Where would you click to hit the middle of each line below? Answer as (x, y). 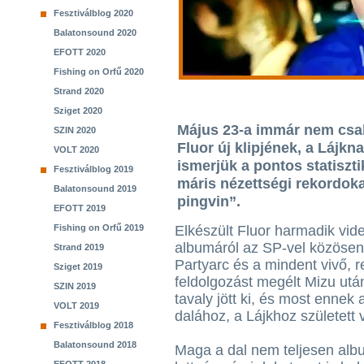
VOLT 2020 (76, 149)
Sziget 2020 (78, 110)
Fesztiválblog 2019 (93, 169)
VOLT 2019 (76, 305)
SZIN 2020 (75, 130)
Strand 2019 (79, 247)
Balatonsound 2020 (95, 32)
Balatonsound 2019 (95, 188)
